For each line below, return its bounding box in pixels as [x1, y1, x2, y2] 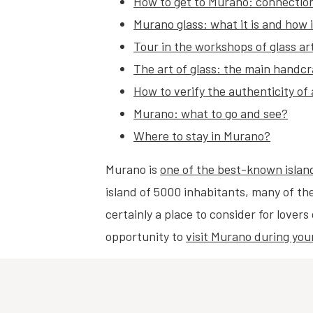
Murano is [105, 161, 161, 177]
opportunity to [105, 228, 187, 244]
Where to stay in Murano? [133, 128, 271, 143]
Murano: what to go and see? [133, 105, 289, 121]
